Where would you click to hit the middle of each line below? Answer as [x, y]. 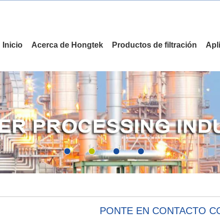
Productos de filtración [154, 45]
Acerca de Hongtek [67, 45]
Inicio [13, 45]
